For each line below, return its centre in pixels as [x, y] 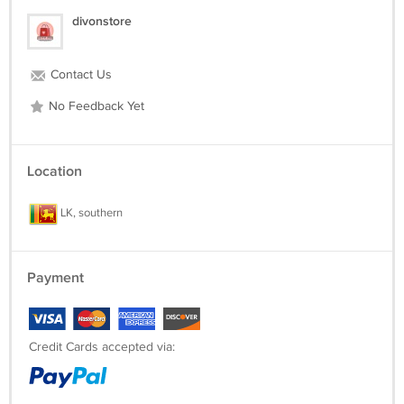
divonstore [102, 21]
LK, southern [90, 213]
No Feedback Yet [95, 106]
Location [55, 172]
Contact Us [79, 75]
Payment [55, 278]
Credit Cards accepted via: [102, 347]
